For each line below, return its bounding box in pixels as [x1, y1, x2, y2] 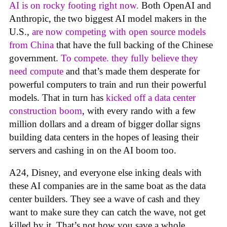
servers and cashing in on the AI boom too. [9, 144, 176, 156]
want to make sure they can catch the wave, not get [9, 207, 206, 218]
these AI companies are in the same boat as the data [9, 180, 206, 192]
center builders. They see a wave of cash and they [9, 194, 200, 205]
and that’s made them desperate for [63, 65, 200, 77]
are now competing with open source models [32, 26, 206, 37]
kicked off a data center [106, 92, 196, 103]
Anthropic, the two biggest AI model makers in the [9, 13, 206, 24]
